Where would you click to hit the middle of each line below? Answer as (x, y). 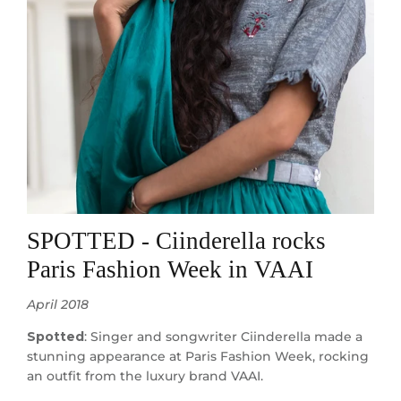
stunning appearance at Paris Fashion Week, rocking (197, 357)
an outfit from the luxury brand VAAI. (145, 376)
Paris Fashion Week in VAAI (170, 270)
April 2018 (57, 305)
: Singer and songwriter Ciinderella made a (223, 337)
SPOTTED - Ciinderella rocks (176, 241)
